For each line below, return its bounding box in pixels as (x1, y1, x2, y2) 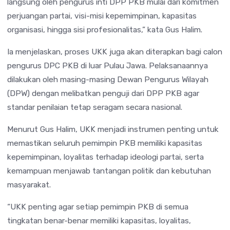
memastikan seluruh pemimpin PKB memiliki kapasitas (7, 138, 202, 148)
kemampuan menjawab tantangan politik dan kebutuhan (7, 165, 211, 176)
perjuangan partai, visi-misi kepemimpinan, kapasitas (7, 10, 197, 21)
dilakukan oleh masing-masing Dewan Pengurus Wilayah (7, 74, 208, 84)
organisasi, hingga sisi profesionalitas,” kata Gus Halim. (7, 24, 202, 34)
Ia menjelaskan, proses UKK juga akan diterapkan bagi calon (7, 46, 222, 56)
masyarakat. (7, 179, 51, 189)
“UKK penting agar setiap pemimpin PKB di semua (7, 201, 188, 212)
